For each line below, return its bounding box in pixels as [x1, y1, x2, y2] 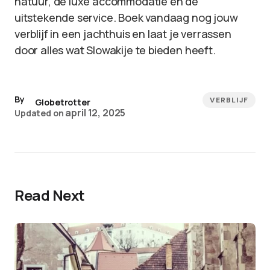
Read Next [14, 185, 85, 205]
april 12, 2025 [65, 106, 126, 119]
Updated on [14, 107, 64, 119]
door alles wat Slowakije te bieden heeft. [14, 43, 216, 57]
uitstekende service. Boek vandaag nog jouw [14, 10, 238, 25]
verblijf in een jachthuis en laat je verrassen [14, 27, 231, 41]
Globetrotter [34, 96, 90, 108]
